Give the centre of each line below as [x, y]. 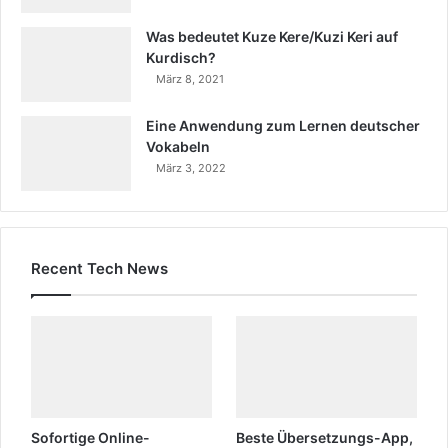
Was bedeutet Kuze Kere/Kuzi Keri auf [272, 36]
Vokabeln [178, 146]
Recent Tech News [99, 268]
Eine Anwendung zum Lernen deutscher [283, 125]
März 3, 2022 [191, 167]
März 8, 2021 [190, 78]
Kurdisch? [181, 57]
